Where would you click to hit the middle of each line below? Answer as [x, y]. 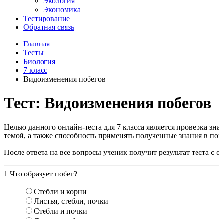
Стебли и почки [60, 211]
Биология [39, 61]
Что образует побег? [43, 174]
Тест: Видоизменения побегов [108, 103]
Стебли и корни [60, 191]
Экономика [62, 10]
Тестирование [47, 18]
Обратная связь [49, 27]
